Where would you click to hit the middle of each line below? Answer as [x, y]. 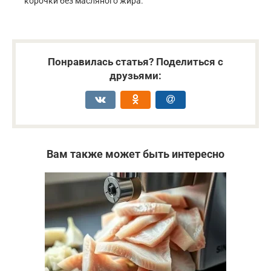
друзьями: [135, 75]
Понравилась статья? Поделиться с [135, 61]
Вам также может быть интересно [135, 154]
